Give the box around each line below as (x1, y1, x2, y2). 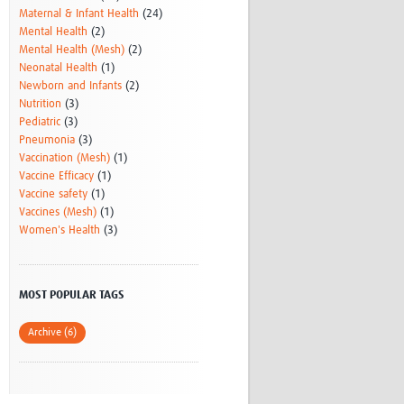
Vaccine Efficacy (19, 170, 95, 183)
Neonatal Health (19, 62, 98, 75)
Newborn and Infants (19, 80, 123, 93)
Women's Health (19, 225, 101, 237)
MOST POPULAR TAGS (19, 289, 125, 302)
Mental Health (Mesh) (19, 44, 125, 57)
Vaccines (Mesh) (19, 207, 97, 219)
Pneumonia (19, 134, 76, 147)
